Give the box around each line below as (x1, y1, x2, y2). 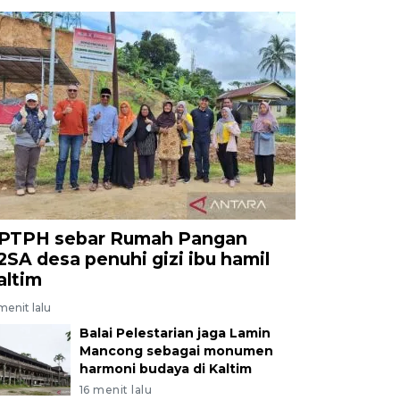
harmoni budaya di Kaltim (79, 360, 252, 377)
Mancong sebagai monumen (79, 342, 273, 359)
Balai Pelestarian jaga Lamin (79, 324, 271, 341)
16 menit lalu (79, 382, 153, 396)
